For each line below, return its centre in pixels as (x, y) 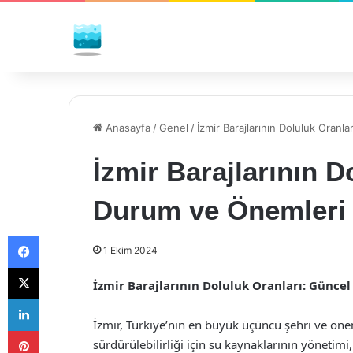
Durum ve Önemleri (219, 210)
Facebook (63, 236)
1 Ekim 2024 (130, 250)
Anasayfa (126, 128)
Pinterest (61, 330)
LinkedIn (59, 299)
